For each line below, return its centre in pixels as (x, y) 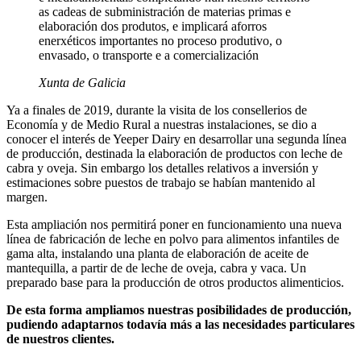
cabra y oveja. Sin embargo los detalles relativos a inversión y (162, 168)
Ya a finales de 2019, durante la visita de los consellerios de (157, 110)
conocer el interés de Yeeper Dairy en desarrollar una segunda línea (176, 139)
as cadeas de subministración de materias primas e (165, 12)
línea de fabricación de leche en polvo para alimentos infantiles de (173, 239)
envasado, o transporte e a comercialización (149, 56)
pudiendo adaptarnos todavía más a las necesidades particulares (180, 325)
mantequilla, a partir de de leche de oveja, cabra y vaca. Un (156, 268)
